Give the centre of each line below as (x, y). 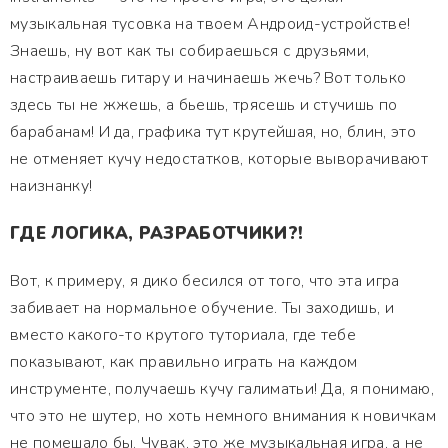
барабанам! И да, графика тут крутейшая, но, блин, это (213, 132)
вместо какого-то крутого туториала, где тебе (183, 335)
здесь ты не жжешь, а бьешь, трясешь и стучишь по (204, 105)
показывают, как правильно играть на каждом (184, 362)
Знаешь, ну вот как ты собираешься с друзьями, (190, 51)
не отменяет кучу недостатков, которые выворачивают (219, 159)
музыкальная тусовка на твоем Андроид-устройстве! (210, 24)
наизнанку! (51, 186)
